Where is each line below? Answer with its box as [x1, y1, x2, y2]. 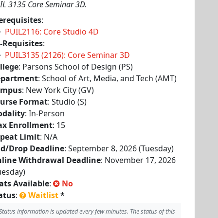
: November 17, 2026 [101, 155, 176, 165]
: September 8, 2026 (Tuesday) [64, 143, 174, 154]
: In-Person [25, 108, 65, 119]
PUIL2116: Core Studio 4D [5, 26, 99, 37]
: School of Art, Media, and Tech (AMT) [38, 73, 177, 84]
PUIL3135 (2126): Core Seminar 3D [5, 50, 130, 60]
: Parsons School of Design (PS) [18, 61, 133, 72]
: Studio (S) [48, 96, 87, 107]
